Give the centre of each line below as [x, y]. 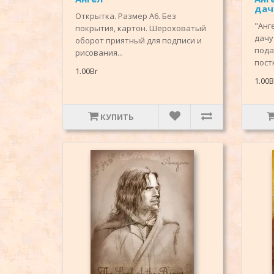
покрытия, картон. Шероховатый [141, 28]
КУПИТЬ [117, 117]
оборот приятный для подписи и [139, 41]
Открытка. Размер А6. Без [126, 16]
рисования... [99, 53]
